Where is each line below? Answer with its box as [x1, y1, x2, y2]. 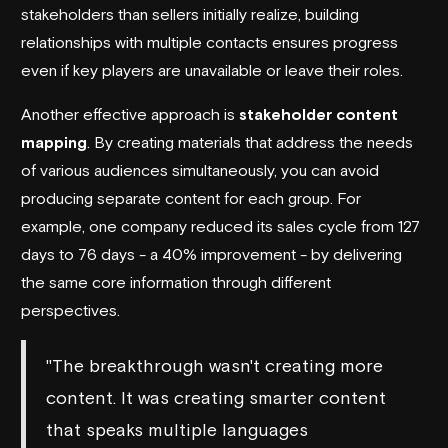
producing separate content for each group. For [21, 188, 361, 207]
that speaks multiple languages [46, 418, 308, 440]
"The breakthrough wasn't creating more [46, 354, 383, 376]
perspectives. [21, 300, 120, 319]
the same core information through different [21, 272, 331, 291]
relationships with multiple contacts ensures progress [21, 32, 398, 51]
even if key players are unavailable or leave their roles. [21, 60, 403, 79]
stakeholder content [239, 104, 398, 123]
